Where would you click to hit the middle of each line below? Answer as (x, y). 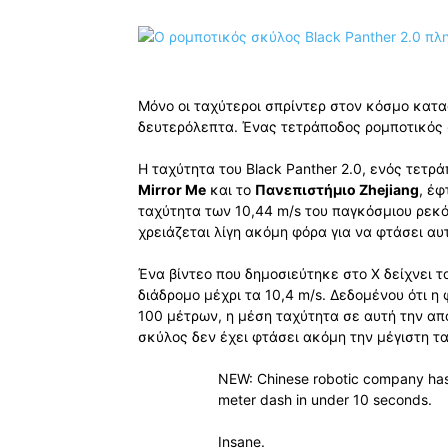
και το (230, 190)
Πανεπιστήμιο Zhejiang (337, 190)
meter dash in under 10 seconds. (325, 400)
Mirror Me (172, 190)
